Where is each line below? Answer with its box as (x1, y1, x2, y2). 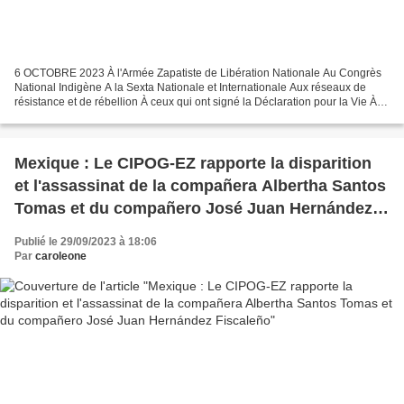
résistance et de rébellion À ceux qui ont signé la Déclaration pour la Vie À (14, 96, 377, 109)
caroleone (35, 250, 87, 263)
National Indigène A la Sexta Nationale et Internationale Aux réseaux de (14, 81, 366, 95)
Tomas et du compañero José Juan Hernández (14, 199, 372, 218)
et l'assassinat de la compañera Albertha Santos (14, 177, 386, 196)
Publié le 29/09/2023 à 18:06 (14, 235, 157, 249)
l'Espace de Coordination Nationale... (14, 110, 197, 124)
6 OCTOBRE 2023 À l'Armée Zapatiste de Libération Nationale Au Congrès (14, 67, 381, 80)
